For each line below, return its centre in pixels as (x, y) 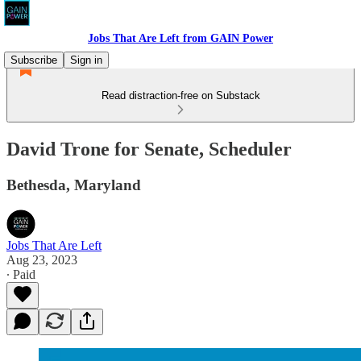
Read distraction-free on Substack (180, 95)
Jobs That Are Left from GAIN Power (180, 38)
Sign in (86, 60)
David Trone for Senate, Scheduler (149, 149)
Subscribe (34, 60)
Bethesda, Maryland (74, 185)
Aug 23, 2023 (42, 259)
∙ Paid (21, 274)
